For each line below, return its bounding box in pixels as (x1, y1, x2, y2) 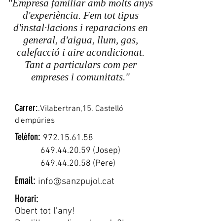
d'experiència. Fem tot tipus (22, 9, 139, 21)
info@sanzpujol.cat (38, 176, 114, 187)
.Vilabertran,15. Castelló (38, 104, 123, 114)
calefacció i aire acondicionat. (16, 46, 145, 58)
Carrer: (15, 102, 38, 113)
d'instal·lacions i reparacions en (13, 22, 148, 34)
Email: (15, 174, 38, 186)
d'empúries (15, 116, 55, 126)
